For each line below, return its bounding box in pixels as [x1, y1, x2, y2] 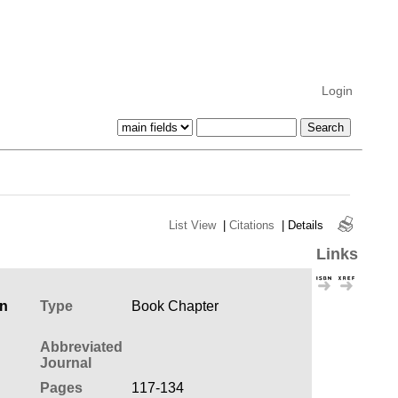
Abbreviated [39, 338, 123, 354]
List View [168, 218, 216, 232]
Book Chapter [131, 298, 219, 314]
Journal [39, 354, 92, 370]
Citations [228, 218, 275, 232]
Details [287, 218, 323, 232]
